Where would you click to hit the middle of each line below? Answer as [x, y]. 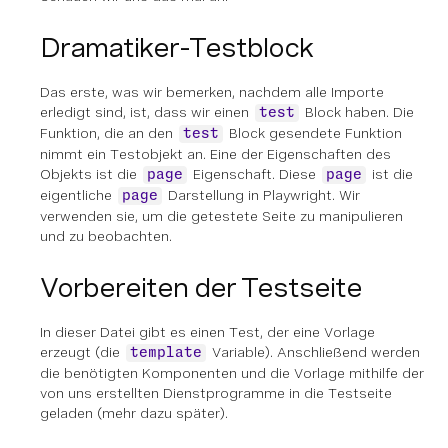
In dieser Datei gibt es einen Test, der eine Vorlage [207, 332]
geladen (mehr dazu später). [134, 413]
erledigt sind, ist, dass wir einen [146, 112]
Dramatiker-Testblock [176, 47]
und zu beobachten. [106, 236]
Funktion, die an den [108, 133]
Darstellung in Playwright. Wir [262, 195]
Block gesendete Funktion [313, 133]
